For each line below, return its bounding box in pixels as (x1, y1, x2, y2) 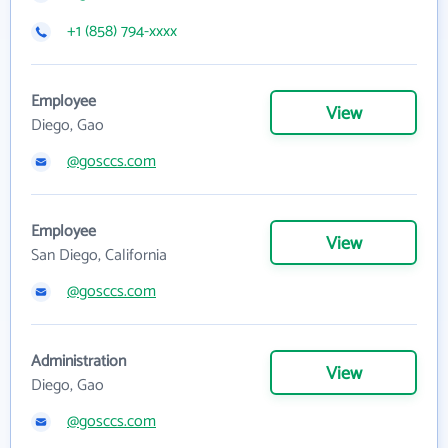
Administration (31, 348, 126, 375)
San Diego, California (31, 242, 167, 269)
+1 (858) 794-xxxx (67, 18, 177, 45)
